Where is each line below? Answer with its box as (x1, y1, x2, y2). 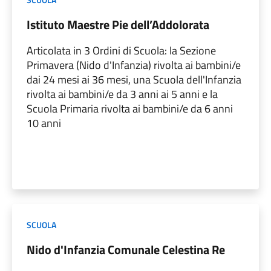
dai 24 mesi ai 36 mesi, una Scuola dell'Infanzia (27, 71, 241, 88)
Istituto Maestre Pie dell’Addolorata (27, 15, 209, 34)
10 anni (27, 114, 61, 131)
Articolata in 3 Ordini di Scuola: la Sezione (27, 42, 216, 59)
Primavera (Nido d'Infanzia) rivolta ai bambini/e (27, 56, 241, 73)
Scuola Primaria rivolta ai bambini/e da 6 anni (27, 100, 233, 117)
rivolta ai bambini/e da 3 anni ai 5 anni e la (27, 85, 218, 102)
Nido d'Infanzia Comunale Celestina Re (27, 240, 225, 259)
